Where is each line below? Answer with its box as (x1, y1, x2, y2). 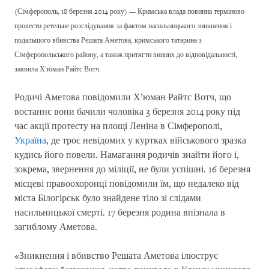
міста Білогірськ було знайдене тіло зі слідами (14, 193, 201, 204)
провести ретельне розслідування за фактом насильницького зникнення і (14, 22, 232, 31)
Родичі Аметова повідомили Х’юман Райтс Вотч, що (14, 92, 231, 103)
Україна (14, 135, 46, 147)
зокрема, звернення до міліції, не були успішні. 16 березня (14, 164, 250, 175)
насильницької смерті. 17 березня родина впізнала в (14, 207, 225, 219)
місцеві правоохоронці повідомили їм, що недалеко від (14, 178, 239, 190)
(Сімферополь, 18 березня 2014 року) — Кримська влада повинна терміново (14, 7, 244, 16)
